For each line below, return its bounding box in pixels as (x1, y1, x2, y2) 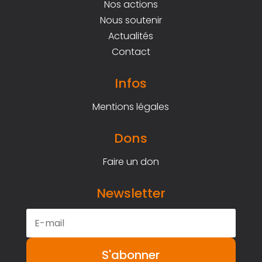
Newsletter (96, 184, 166, 203)
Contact (111, 45, 150, 59)
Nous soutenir (99, 13, 162, 27)
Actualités (108, 29, 154, 43)
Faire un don (102, 155, 159, 169)
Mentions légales (92, 100, 170, 114)
